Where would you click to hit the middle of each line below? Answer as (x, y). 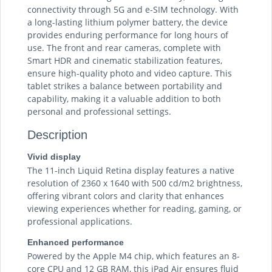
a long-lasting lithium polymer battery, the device (127, 22)
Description (57, 134)
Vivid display (54, 156)
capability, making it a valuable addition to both (124, 98)
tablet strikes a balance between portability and (125, 86)
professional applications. (80, 221)
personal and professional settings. (99, 111)
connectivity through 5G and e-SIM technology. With (133, 9)
